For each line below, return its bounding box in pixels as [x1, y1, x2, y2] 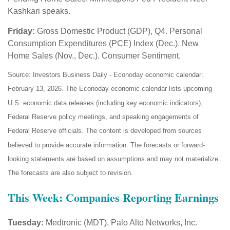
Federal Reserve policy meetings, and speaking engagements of [8, 112, 199, 121]
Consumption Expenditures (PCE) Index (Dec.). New [8, 39, 199, 48]
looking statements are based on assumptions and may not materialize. [8, 155, 220, 163]
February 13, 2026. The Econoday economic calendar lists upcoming [8, 85, 212, 93]
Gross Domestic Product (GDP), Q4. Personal [35, 26, 202, 35]
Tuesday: [8, 218, 44, 227]
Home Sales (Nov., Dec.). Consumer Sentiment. [8, 51, 181, 60]
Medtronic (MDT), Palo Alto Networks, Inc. [44, 218, 197, 227]
